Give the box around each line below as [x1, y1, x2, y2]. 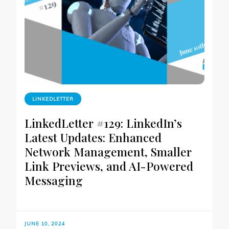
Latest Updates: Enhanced [25, 129, 162, 145]
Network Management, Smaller [25, 143, 192, 159]
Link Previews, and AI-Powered [25, 157, 193, 174]
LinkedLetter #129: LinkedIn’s [25, 114, 182, 131]
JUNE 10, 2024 [25, 220, 65, 226]
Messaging [25, 172, 83, 188]
